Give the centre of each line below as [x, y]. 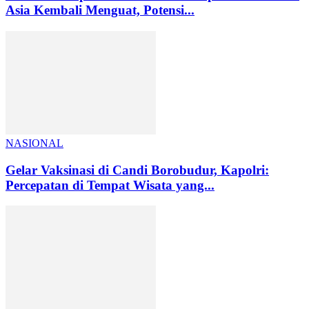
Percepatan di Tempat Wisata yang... [110, 185]
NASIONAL [34, 143]
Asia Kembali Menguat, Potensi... [100, 10]
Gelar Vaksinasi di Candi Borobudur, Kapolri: [137, 170]
